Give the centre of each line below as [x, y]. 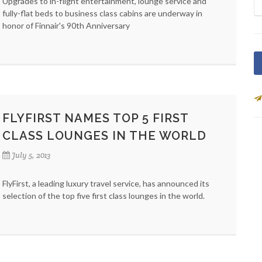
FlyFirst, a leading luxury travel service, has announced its [106, 183]
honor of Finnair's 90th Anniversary [66, 25]
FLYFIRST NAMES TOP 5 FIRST [95, 118]
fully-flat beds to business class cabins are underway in [102, 13]
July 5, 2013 [31, 155]
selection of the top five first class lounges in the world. [104, 196]
